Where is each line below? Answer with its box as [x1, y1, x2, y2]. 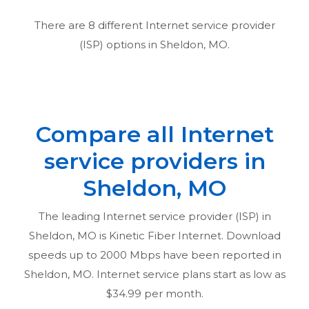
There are [34, 18, 88, 32]
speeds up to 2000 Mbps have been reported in [28, 248, 281, 261]
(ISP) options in [79, 37, 160, 51]
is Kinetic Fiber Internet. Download [96, 228, 281, 242]
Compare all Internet [35, 120, 274, 148]
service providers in [43, 147, 266, 175]
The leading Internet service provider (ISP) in [38, 209, 271, 223]
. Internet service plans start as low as [91, 267, 286, 281]
